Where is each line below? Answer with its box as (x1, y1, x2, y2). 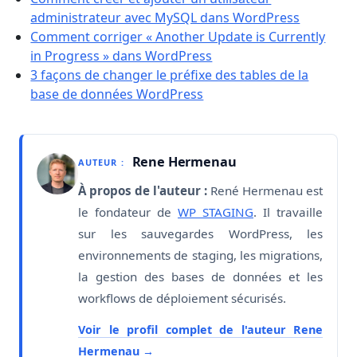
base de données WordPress (30, 84, 204, 103)
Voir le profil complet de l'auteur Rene (78, 321, 323, 337)
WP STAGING (178, 204, 253, 221)
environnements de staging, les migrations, (78, 247, 323, 264)
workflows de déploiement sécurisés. (78, 290, 286, 307)
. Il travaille (253, 204, 323, 221)
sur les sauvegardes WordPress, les (78, 226, 323, 242)
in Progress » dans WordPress (30, 46, 213, 65)
